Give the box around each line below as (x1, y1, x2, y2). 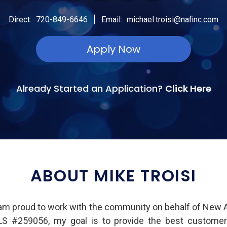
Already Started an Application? (16, 82, 165, 95)
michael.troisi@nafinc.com (127, 14, 219, 24)
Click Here (165, 82, 211, 95)
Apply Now (87, 42, 140, 56)
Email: (101, 14, 125, 24)
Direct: (8, 14, 33, 24)
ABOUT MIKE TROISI (30, 164, 197, 187)
